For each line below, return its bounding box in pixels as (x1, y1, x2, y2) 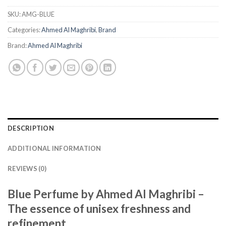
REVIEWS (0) (8, 164, 46, 173)
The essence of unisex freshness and (8, 201, 191, 215)
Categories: (8, 25, 41, 34)
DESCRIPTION (8, 124, 54, 132)
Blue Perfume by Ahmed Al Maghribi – (8, 187, 204, 201)
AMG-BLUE (22, 10, 54, 18)
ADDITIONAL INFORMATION (8, 144, 101, 152)
